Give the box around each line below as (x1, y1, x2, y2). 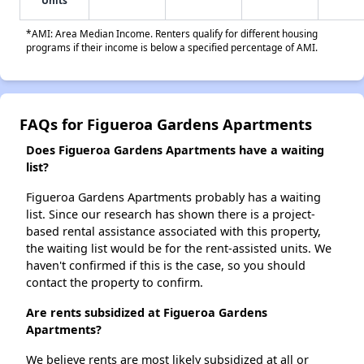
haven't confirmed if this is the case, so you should (26, 258, 305, 274)
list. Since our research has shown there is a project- (26, 206, 315, 223)
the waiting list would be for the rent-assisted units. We (26, 240, 331, 257)
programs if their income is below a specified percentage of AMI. (26, 41, 318, 54)
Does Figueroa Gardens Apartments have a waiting (26, 142, 324, 158)
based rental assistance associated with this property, (26, 223, 321, 240)
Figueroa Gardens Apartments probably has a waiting (26, 189, 321, 206)
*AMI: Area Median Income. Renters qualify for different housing (26, 27, 318, 41)
